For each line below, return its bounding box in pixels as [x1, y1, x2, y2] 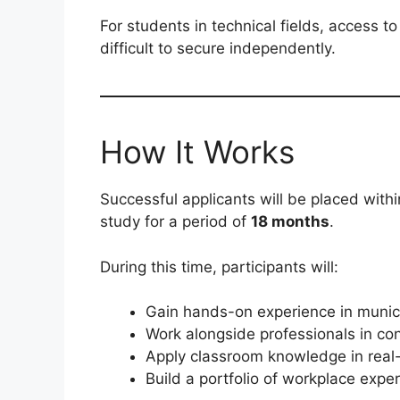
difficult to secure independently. [100, 39, 336, 58]
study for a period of [100, 212, 251, 231]
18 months [251, 212, 329, 231]
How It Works [100, 133, 295, 171]
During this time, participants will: [100, 257, 338, 276]
